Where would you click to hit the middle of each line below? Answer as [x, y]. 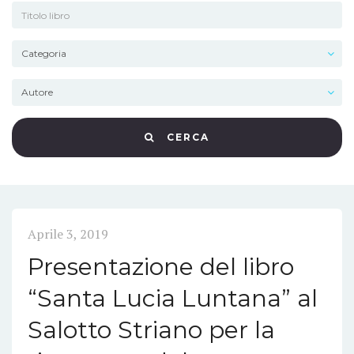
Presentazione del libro [161, 267]
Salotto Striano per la [151, 330]
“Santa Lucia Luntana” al [173, 298]
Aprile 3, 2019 [68, 234]
